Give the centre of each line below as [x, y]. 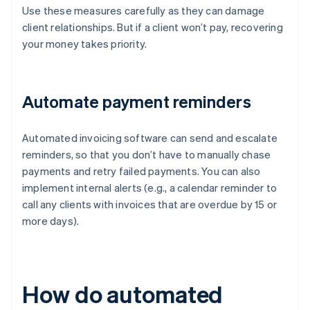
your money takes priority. [85, 44]
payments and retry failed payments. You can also [142, 171]
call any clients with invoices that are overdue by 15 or [150, 204]
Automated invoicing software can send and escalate [150, 138]
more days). [51, 221]
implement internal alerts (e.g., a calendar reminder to [150, 188]
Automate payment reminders [137, 102]
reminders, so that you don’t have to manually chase [147, 155]
